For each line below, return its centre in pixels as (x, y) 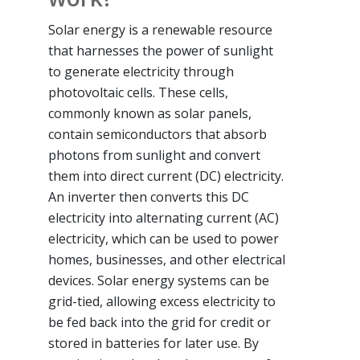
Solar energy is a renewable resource (160, 29)
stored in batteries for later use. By (153, 343)
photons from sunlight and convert (154, 155)
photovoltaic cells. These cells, (138, 92)
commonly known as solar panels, (150, 113)
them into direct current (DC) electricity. (166, 176)
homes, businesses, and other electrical (167, 259)
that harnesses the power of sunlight (161, 50)
